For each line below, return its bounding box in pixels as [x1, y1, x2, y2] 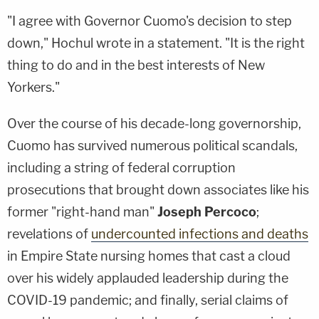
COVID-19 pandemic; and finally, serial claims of [7, 292, 288, 308]
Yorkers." [7, 79, 60, 95]
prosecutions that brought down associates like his [7, 182, 309, 197]
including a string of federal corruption [7, 159, 236, 175]
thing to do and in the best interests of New [7, 57, 265, 73]
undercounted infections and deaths [91, 226, 308, 241]
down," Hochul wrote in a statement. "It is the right [7, 35, 305, 51]
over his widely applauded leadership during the [7, 270, 288, 286]
